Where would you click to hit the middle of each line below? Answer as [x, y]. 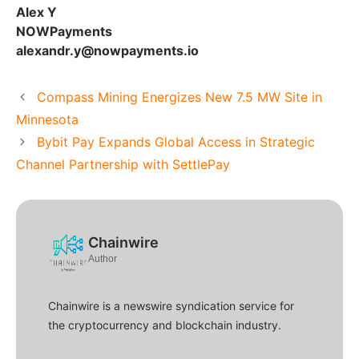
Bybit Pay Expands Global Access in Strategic [175, 142]
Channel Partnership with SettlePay [123, 165]
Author [103, 259]
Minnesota [47, 120]
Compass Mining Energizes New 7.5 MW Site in [179, 97]
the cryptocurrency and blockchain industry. [165, 325]
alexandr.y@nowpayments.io [107, 51]
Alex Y [36, 12]
